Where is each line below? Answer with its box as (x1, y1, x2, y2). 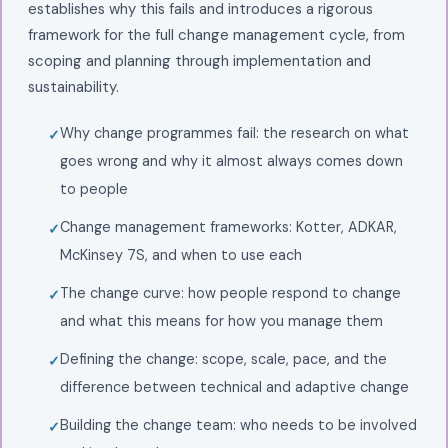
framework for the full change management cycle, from (27, 24, 405, 45)
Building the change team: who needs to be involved (59, 415, 417, 434)
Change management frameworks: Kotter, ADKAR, (59, 217, 397, 236)
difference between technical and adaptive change (59, 377, 409, 396)
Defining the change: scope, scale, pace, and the (59, 349, 387, 368)
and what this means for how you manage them (59, 311, 383, 330)
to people (59, 179, 128, 198)
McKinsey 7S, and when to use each (59, 245, 302, 264)
